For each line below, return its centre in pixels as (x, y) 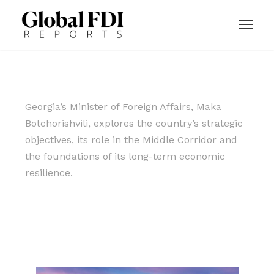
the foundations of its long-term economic (125, 157)
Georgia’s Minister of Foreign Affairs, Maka (123, 107)
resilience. (49, 173)
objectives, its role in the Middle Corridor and (131, 140)
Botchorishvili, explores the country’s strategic (134, 124)
